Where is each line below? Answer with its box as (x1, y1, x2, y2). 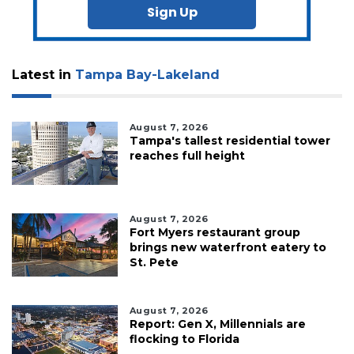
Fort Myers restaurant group (129, 224, 300, 239)
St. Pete (129, 254, 179, 269)
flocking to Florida (129, 331, 239, 346)
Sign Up (146, 2, 198, 21)
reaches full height (129, 148, 245, 163)
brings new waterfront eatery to (129, 239, 326, 254)
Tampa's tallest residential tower (129, 133, 330, 148)
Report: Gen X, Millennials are (129, 316, 306, 331)
